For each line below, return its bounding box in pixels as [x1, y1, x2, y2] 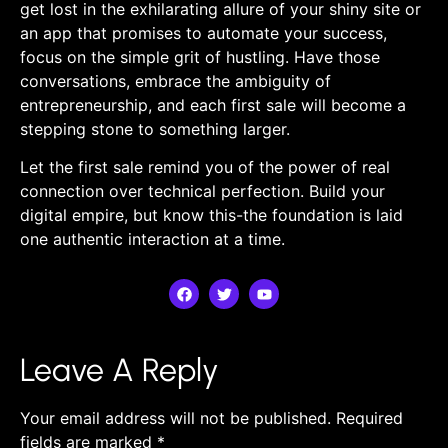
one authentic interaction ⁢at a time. [20, 229, 285, 250]
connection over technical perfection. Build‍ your [20, 181, 385, 202]
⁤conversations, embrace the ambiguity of [20, 70, 331, 91]
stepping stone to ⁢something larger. [20, 118, 290, 139]
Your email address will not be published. [20, 408, 331, 429]
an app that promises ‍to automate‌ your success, [20, 22, 387, 43]
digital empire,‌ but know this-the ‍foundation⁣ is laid [20, 205, 403, 226]
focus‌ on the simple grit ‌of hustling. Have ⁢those [20, 46, 380, 67]
